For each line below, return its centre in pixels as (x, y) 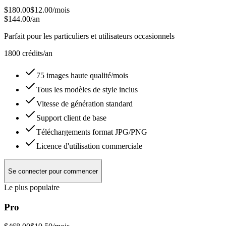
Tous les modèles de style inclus (87, 90)
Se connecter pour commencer (53, 171)
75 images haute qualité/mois (82, 76)
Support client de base (71, 118)
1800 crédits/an (28, 53)
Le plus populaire (32, 187)
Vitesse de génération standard (84, 104)
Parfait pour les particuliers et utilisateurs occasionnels (89, 36)
